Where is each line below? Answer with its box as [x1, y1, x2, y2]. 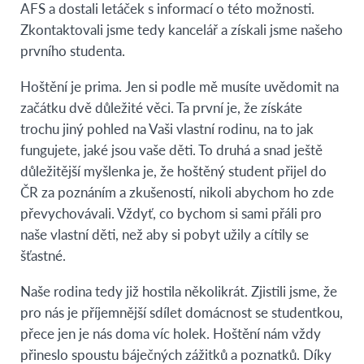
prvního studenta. [20, 40, 125, 60]
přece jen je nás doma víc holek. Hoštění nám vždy [20, 323, 321, 343]
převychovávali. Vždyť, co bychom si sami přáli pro [20, 202, 322, 223]
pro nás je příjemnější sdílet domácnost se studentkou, [20, 301, 343, 322]
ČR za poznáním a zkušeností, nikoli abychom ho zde [20, 181, 334, 201]
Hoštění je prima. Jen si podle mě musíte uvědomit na [20, 76, 339, 96]
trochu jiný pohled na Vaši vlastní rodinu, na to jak [20, 118, 314, 138]
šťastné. [20, 245, 66, 265]
